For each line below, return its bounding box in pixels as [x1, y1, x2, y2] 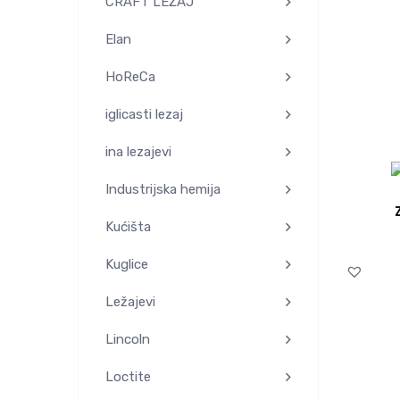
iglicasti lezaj [105, 105, 183, 122]
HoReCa [105, 68, 155, 85]
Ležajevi [105, 293, 155, 310]
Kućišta [105, 218, 151, 235]
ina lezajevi [105, 143, 171, 160]
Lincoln [105, 330, 150, 347]
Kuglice [105, 255, 148, 272]
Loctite [105, 368, 151, 385]
